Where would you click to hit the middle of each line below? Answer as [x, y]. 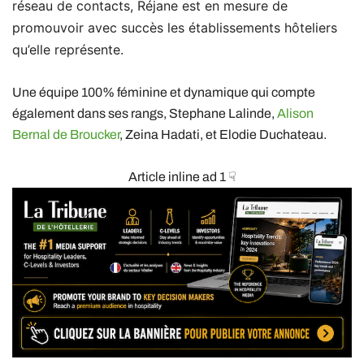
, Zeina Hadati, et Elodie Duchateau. [223, 135]
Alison [295, 114]
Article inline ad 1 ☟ [182, 177]
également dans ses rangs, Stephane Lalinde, [145, 114]
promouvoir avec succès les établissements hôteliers [175, 28]
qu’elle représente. [68, 50]
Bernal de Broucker [66, 135]
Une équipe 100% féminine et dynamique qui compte [164, 93]
